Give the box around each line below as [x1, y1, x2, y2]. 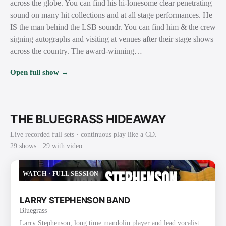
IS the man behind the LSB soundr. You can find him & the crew [10, 22, 216, 31]
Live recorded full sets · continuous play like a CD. [10, 130, 157, 138]
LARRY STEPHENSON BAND [19, 195, 130, 205]
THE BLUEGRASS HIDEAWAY [10, 111, 166, 126]
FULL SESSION [52, 170, 99, 178]
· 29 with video [36, 141, 82, 150]
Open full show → [10, 67, 69, 76]
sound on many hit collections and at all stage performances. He [10, 10, 212, 19]
